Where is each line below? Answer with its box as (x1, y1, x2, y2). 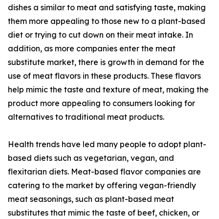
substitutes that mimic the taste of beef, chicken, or (8, 208, 199, 218)
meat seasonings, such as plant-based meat (8, 194, 174, 204)
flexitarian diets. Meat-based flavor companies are (8, 167, 201, 177)
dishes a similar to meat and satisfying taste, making (8, 2, 206, 13)
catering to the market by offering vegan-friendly (8, 180, 196, 191)
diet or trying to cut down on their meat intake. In (8, 30, 193, 40)
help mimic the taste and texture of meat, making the (8, 85, 209, 95)
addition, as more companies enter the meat (8, 44, 175, 54)
